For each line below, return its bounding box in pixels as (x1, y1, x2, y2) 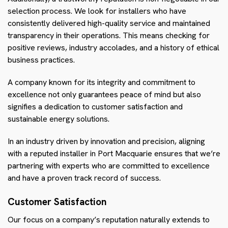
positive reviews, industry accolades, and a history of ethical (8, 42, 219, 53)
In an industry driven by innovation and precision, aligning (8, 135, 205, 147)
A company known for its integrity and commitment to (8, 76, 195, 88)
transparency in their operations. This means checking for (8, 30, 210, 41)
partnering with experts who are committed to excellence (8, 160, 210, 171)
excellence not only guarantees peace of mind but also (8, 89, 201, 100)
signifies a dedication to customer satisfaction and (8, 101, 183, 112)
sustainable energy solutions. (8, 113, 109, 124)
